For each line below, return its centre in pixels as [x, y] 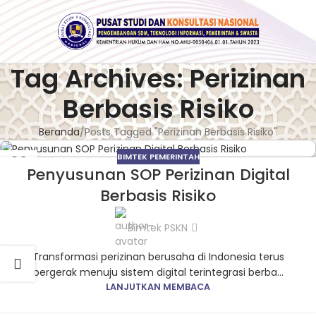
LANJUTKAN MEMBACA [158, 287]
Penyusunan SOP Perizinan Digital [158, 175]
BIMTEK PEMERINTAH [158, 156]
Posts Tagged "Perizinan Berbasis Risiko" [181, 132]
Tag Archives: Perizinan [158, 79]
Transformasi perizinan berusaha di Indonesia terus [158, 257]
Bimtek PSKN [158, 228]
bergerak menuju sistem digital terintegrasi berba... [158, 273]
